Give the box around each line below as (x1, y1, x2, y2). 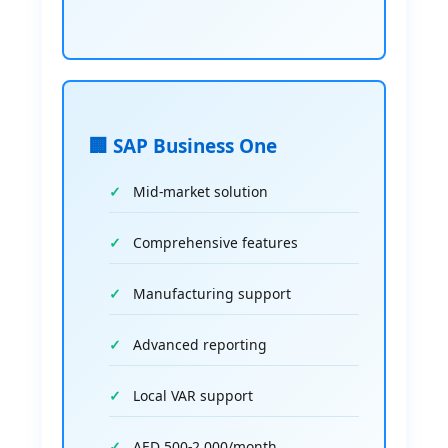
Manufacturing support (133, 284, 292, 304)
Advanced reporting (133, 335, 268, 355)
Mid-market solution (133, 182, 269, 202)
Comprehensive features (133, 233, 299, 253)
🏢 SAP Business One (89, 133, 278, 160)
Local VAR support (133, 386, 254, 406)
